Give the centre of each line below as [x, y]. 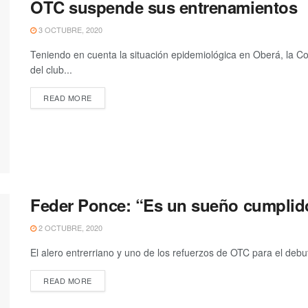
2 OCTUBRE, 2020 [69, 227]
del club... [51, 70]
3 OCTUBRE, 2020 [69, 30]
